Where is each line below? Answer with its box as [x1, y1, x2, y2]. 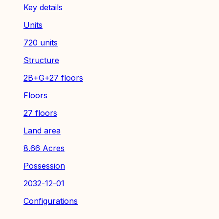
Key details [23, 2, 63, 12]
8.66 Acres [23, 143, 65, 153]
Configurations [23, 196, 78, 206]
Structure [23, 55, 59, 65]
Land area [23, 125, 61, 135]
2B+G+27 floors [23, 72, 83, 83]
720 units [23, 37, 58, 47]
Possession [23, 160, 65, 171]
